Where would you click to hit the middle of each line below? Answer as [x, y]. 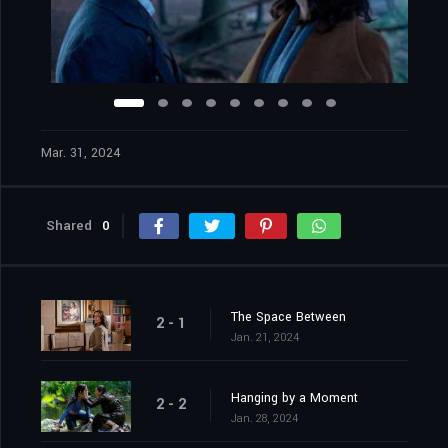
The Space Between [288, 317]
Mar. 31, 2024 [81, 153]
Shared [69, 226]
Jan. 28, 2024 [264, 419]
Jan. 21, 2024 [265, 338]
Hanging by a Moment [294, 398]
